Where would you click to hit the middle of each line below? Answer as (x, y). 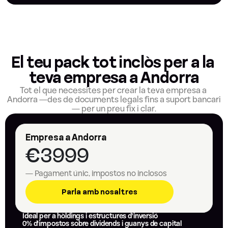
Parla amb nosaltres (99, 192)
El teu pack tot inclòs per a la (113, 63)
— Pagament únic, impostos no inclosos (96, 174)
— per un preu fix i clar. (114, 109)
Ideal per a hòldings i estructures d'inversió (90, 216)
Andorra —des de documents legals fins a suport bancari (114, 100)
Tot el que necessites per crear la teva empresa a (113, 91)
